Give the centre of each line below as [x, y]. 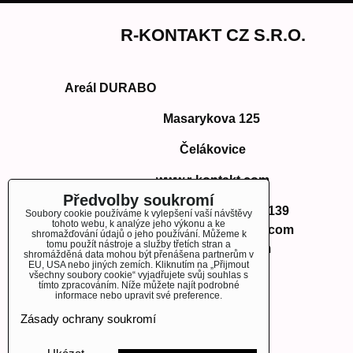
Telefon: [162, 211]
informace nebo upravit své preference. [139, 295]
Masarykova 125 [213, 119]
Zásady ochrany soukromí [88, 319]
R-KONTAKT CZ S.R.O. [213, 35]
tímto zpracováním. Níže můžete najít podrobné [139, 285]
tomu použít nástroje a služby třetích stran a [139, 244]
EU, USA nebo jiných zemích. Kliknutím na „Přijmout [139, 265]
